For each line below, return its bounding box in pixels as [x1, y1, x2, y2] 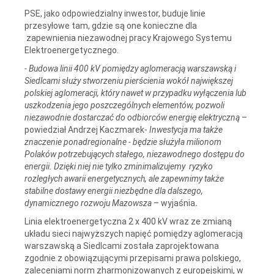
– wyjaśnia [154, 198, 195, 208]
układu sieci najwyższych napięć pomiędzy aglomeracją [24, 228, 243, 239]
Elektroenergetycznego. [24, 45, 119, 55]
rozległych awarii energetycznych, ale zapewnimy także [24, 173, 224, 183]
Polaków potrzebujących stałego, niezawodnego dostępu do [24, 149, 245, 159]
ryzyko [187, 161, 215, 171]
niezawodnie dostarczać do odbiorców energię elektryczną [24, 112, 240, 122]
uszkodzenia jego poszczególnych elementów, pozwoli [24, 100, 224, 110]
